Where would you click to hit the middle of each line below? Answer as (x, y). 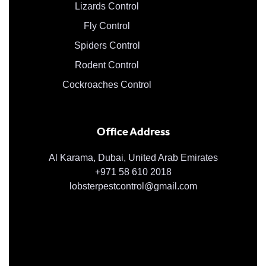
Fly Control (107, 26)
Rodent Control (107, 65)
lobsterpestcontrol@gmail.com (133, 186)
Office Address (133, 132)
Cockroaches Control (107, 84)
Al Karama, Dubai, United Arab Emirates (133, 157)
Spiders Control (107, 45)
